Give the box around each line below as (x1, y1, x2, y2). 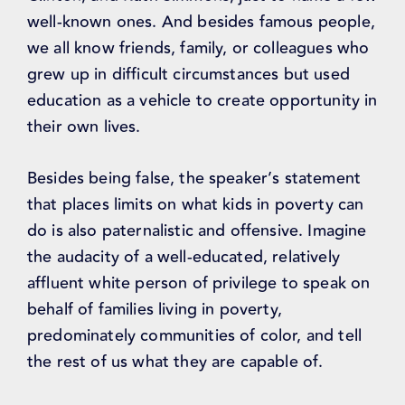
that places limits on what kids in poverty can (27, 192, 364, 218)
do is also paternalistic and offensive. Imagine (27, 218, 367, 244)
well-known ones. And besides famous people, (27, 9, 375, 35)
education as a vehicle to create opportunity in (27, 88, 378, 114)
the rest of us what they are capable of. (27, 349, 324, 375)
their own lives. (27, 114, 141, 140)
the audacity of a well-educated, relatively (27, 244, 340, 270)
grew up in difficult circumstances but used (27, 61, 350, 88)
